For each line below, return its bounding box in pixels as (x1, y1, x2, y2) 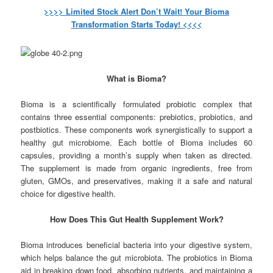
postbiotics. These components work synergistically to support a (21, 124, 252, 136)
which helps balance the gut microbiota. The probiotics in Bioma (21, 252, 252, 264)
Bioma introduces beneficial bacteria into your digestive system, (21, 239, 252, 251)
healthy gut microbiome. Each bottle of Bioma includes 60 (21, 136, 252, 149)
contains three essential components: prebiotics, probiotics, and (21, 111, 252, 123)
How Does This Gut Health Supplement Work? (49, 213, 224, 225)
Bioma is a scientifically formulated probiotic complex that (21, 98, 252, 110)
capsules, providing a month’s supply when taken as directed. (21, 149, 252, 161)
